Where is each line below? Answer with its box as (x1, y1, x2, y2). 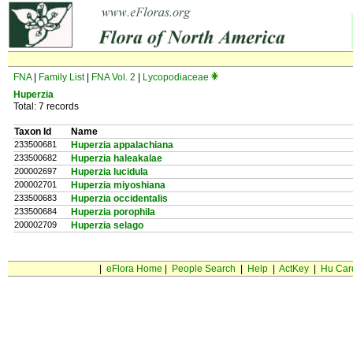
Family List (39, 72, 84, 83)
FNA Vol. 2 (91, 72, 136, 83)
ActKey (278, 263, 309, 274)
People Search (171, 263, 236, 274)
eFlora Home (106, 263, 162, 274)
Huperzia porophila (71, 206, 155, 217)
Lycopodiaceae (143, 72, 209, 83)
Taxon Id (14, 126, 51, 137)
